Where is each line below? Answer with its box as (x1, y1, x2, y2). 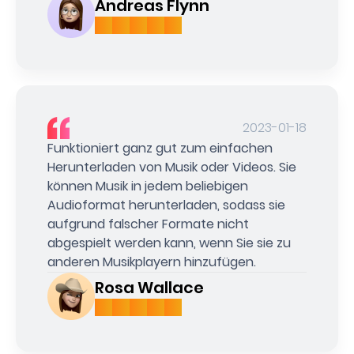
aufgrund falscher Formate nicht (47, 218, 249, 237)
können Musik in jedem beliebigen (47, 180, 248, 199)
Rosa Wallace (95, 280, 204, 303)
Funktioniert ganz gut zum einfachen (47, 142, 273, 161)
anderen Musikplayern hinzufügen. (47, 256, 256, 275)
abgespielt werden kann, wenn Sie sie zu (47, 237, 291, 256)
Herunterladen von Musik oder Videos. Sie (47, 161, 296, 180)
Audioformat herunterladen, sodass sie (47, 199, 285, 218)
